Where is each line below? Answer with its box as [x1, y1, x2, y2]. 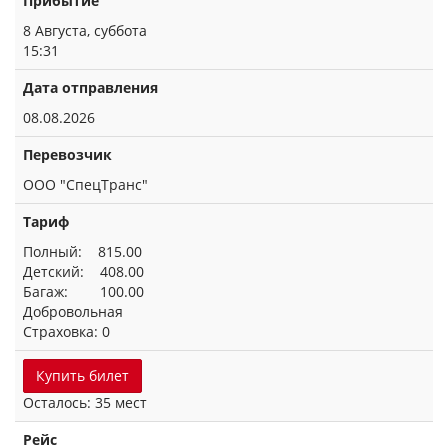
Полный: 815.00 [23, 242, 142, 261]
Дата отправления [23, 78, 158, 97]
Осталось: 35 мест [23, 393, 147, 412]
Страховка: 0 [23, 322, 110, 341]
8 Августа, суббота [23, 21, 147, 40]
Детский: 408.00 [23, 262, 144, 281]
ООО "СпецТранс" [23, 175, 148, 194]
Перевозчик [23, 145, 112, 164]
